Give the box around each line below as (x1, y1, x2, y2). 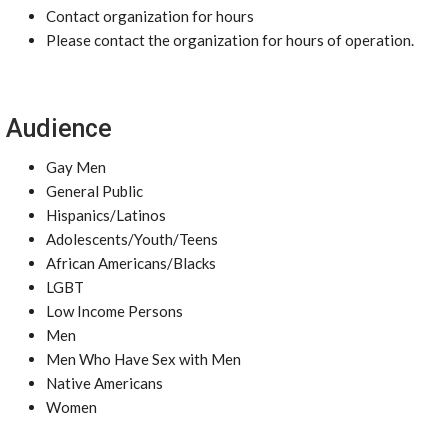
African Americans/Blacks (46, 254, 216, 272)
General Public (46, 182, 143, 200)
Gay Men (46, 158, 106, 176)
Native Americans (46, 374, 163, 392)
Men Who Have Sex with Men (46, 350, 241, 368)
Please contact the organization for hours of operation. (46, 31, 414, 49)
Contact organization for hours (46, 7, 254, 25)
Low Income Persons (46, 302, 183, 320)
